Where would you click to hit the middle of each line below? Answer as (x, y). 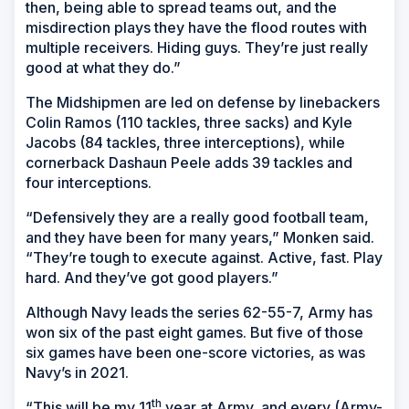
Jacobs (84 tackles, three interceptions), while (185, 143)
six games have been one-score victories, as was (195, 353)
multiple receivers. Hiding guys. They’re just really (197, 48)
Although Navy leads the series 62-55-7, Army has (199, 313)
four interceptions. (89, 183)
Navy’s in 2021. (77, 373)
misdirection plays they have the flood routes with (196, 28)
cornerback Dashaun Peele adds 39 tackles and (189, 163)
